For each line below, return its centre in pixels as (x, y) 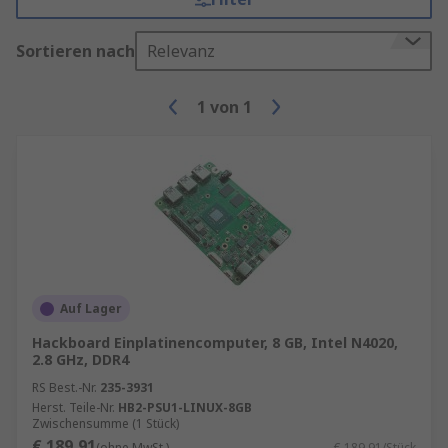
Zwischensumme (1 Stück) (105, 423)
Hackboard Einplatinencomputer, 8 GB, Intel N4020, (215, 342)
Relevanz (181, 51)
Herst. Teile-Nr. (73, 407)
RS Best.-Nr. (64, 387)
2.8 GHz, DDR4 (80, 359)
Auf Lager (91, 308)
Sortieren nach (75, 51)
